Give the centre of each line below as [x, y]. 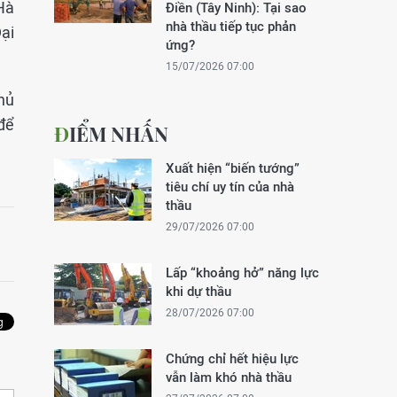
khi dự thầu [198, 291]
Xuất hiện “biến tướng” [233, 168]
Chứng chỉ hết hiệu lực [232, 358]
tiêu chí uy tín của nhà [230, 187]
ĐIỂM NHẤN [119, 134]
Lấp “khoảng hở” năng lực [242, 272]
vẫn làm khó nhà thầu [229, 377]
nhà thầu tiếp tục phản [231, 26]
